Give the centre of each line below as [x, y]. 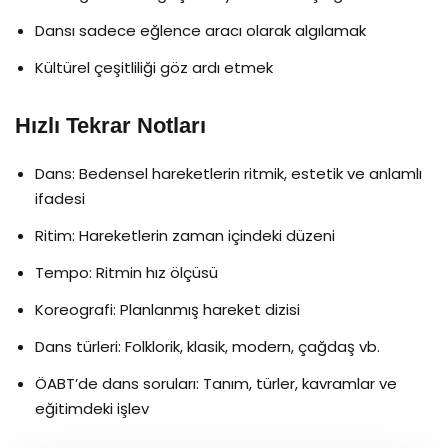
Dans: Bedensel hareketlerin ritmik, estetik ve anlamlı [228, 173]
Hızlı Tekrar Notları [110, 125]
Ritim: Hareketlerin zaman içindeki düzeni [185, 235]
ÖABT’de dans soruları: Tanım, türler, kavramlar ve [216, 383]
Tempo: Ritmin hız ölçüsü [126, 272]
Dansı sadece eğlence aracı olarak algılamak [200, 30]
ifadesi [60, 198]
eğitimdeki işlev [92, 408]
